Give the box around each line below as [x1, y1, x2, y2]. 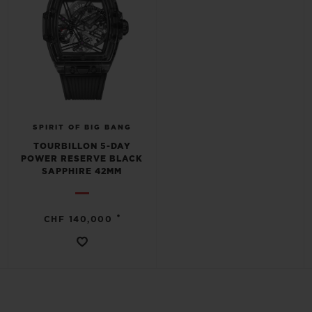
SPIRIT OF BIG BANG [32, 124, 132, 131]
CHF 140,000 [43, 215, 112, 224]
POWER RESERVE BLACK [21, 155, 143, 163]
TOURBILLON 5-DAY [33, 142, 131, 150]
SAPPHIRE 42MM [42, 167, 122, 175]
